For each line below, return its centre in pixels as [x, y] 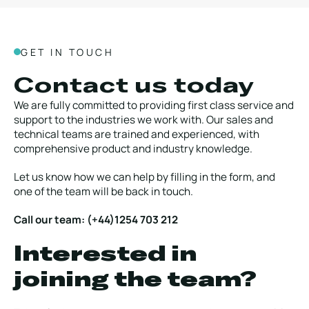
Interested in [105, 253]
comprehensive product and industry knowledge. [133, 148]
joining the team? [135, 279]
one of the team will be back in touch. [103, 191]
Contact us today [134, 85]
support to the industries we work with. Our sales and [143, 119]
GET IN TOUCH [67, 52]
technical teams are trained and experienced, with [137, 134]
